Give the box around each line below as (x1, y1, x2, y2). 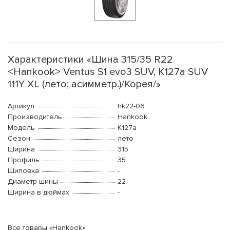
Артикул (8, 102, 34, 111)
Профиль (8, 156, 40, 165)
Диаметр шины (8, 177, 58, 186)
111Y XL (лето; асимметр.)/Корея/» (8, 78, 161, 91)
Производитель (8, 112, 62, 122)
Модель (8, 123, 35, 132)
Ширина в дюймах (8, 188, 69, 197)
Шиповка (8, 166, 39, 176)
